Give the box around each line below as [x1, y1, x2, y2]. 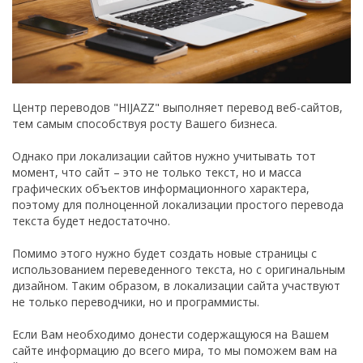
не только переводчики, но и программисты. [12, 293, 259, 310]
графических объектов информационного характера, [12, 180, 310, 196]
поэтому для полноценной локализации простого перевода [12, 196, 344, 212]
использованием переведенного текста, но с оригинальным [12, 261, 345, 277]
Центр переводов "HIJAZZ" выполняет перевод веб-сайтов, [12, 99, 343, 115]
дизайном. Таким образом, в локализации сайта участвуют [12, 277, 340, 293]
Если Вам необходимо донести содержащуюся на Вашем [12, 326, 329, 342]
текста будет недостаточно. [12, 212, 170, 228]
